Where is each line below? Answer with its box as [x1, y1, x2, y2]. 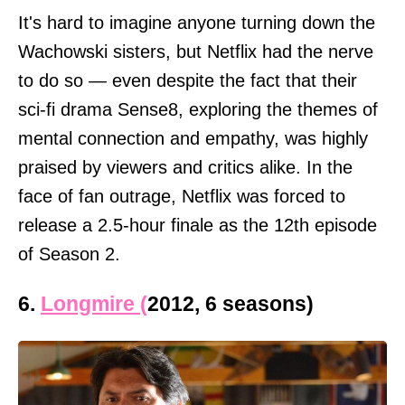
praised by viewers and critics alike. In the [18, 157, 353, 178]
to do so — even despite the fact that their [18, 71, 357, 91]
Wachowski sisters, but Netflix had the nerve [18, 42, 373, 62]
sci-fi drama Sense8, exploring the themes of [18, 99, 378, 120]
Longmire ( [41, 292, 147, 316]
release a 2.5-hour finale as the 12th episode [18, 215, 377, 236]
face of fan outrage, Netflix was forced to [18, 186, 345, 207]
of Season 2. [18, 244, 120, 265]
